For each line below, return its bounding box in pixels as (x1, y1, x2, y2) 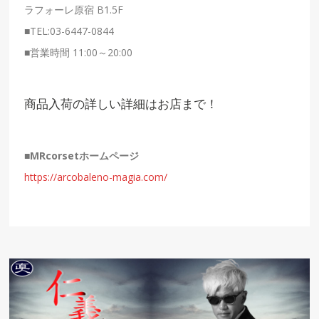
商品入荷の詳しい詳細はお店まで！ (24, 97, 219, 112)
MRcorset (30, 149, 80, 163)
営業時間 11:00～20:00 (30, 46, 133, 60)
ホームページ (79, 149, 140, 163)
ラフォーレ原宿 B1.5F (24, 3, 124, 17)
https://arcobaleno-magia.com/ (24, 170, 168, 184)
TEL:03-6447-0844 (30, 24, 115, 38)
